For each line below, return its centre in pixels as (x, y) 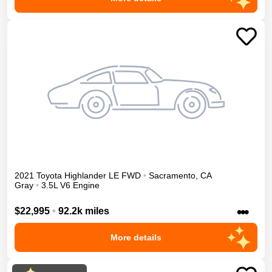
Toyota (49, 176)
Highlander (85, 176)
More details (136, 238)
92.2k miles (84, 211)
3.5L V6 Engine (70, 185)
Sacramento (172, 176)
